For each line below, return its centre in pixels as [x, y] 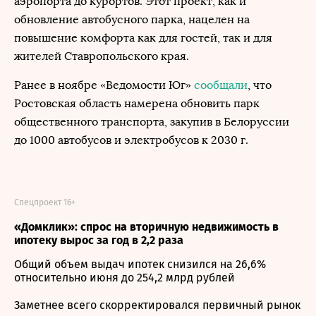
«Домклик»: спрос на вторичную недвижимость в [146, 227]
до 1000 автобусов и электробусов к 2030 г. [131, 140]
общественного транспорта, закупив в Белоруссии [152, 122]
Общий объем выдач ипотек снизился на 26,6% [140, 264]
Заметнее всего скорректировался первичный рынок [157, 305]
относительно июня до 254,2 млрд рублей [124, 278]
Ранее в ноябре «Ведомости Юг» [104, 85]
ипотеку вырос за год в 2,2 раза [99, 240]
